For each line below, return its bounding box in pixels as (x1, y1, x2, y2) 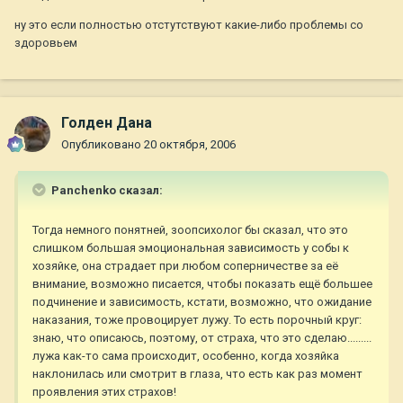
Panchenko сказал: (49, 184, 163, 198)
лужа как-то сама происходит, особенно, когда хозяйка (32, 349, 339, 363)
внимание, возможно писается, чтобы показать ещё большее (32, 277, 372, 291)
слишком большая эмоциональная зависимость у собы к (32, 241, 349, 255)
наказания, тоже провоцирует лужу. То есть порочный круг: (32, 313, 362, 327)
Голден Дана (61, 114, 152, 132)
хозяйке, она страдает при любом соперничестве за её (32, 259, 338, 273)
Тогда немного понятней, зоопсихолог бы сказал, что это (32, 223, 348, 237)
